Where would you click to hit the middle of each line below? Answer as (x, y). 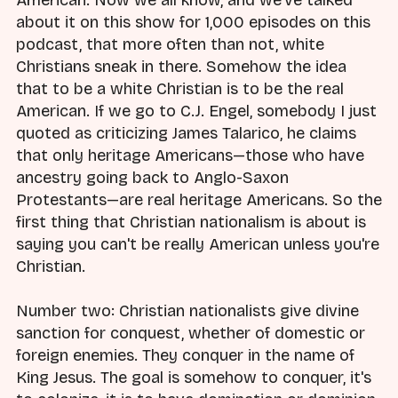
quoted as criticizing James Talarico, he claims (186, 133)
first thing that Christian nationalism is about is (191, 222)
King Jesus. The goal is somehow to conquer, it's (194, 378)
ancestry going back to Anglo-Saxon (152, 177)
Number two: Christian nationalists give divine (187, 311)
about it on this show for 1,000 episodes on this (193, 22)
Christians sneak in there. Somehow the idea (181, 66)
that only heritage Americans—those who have (190, 155)
